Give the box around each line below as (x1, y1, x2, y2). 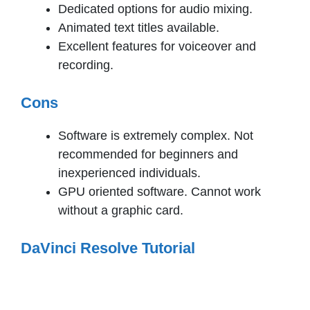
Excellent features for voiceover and (58, 39, 256, 53)
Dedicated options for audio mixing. (58, 1, 253, 16)
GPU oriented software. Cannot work (58, 184, 261, 199)
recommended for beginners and (58, 147, 238, 161)
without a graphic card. (58, 203, 187, 217)
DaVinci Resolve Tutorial (21, 239, 199, 257)
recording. (58, 57, 113, 72)
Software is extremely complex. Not (58, 128, 253, 143)
